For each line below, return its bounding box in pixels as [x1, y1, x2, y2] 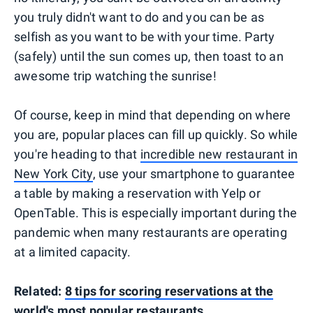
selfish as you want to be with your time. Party [14, 29, 275, 44]
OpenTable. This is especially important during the [14, 205, 298, 220]
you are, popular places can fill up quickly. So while [14, 126, 298, 142]
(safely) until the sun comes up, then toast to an [14, 48, 284, 64]
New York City [14, 166, 93, 181]
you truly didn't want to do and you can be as [14, 9, 265, 24]
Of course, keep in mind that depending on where [14, 107, 291, 122]
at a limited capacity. [14, 244, 131, 259]
